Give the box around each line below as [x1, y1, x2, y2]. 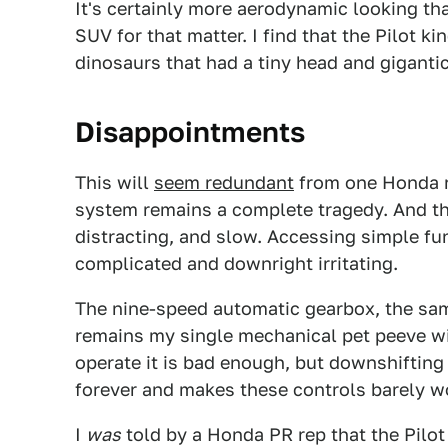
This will [75, 172, 154, 193]
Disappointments [75, 115, 305, 148]
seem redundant [154, 172, 294, 193]
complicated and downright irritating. [75, 253, 398, 274]
